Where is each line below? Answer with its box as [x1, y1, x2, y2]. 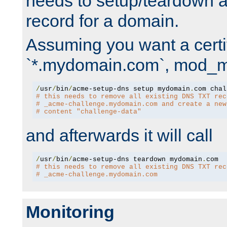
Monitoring [26, 202, 115, 222]
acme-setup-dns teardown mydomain [72, 155, 202, 163]
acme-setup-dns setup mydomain [72, 85, 190, 93]
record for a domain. [26, 11, 179, 31]
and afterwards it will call [26, 126, 213, 145]
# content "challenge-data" [35, 107, 141, 116]
